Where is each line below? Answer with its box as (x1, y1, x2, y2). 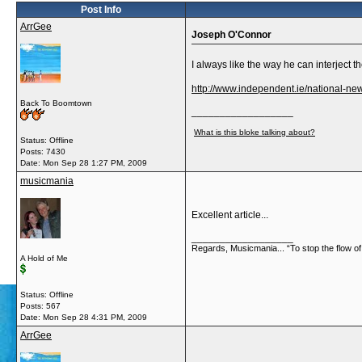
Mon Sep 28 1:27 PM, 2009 (43, 158, 147, 167)
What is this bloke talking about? (194, 128, 315, 137)
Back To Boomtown (20, 99, 92, 107)
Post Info (81, 4, 121, 15)
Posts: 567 (20, 301, 61, 310)
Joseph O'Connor (192, 29, 271, 40)
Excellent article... (192, 209, 268, 221)
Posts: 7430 (20, 147, 65, 156)
